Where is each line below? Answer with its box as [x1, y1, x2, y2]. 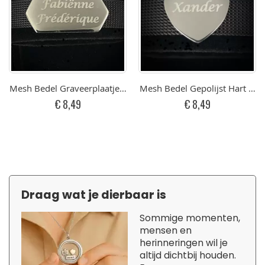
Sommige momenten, [140, 212, 240, 225]
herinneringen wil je [140, 237, 228, 250]
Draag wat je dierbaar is [21, 187, 166, 203]
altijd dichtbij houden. [140, 249, 236, 262]
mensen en [140, 224, 192, 237]
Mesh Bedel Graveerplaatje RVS [9, 82, 137, 94]
